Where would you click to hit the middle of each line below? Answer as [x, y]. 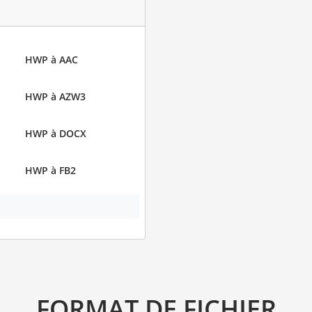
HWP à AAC [51, 59]
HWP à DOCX [55, 133]
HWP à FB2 [50, 170]
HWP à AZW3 [55, 96]
